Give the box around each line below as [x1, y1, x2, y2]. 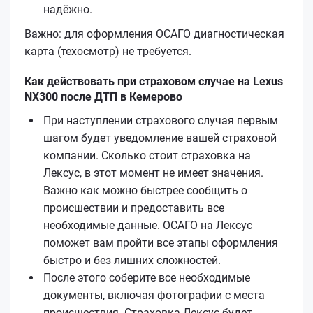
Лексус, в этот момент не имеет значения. [43, 166, 263, 180]
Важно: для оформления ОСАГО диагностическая [24, 27, 284, 41]
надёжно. [43, 2, 92, 16]
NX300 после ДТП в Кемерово [24, 89, 182, 103]
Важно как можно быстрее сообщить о [43, 183, 247, 197]
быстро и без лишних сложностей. [43, 253, 221, 267]
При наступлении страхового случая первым [43, 113, 278, 127]
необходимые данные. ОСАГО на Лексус [43, 218, 252, 232]
